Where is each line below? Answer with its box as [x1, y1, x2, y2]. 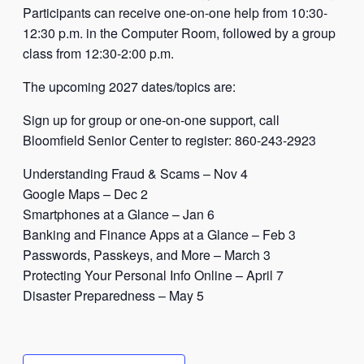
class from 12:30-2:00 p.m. [23, 43, 174, 63]
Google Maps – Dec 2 [23, 184, 148, 203]
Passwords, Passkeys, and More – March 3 [23, 245, 271, 264]
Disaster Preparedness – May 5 [23, 285, 204, 305]
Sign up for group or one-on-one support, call [23, 110, 279, 129]
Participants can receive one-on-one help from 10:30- [23, 2, 327, 22]
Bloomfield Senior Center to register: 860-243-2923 [23, 130, 316, 149]
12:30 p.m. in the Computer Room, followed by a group [23, 23, 336, 42]
